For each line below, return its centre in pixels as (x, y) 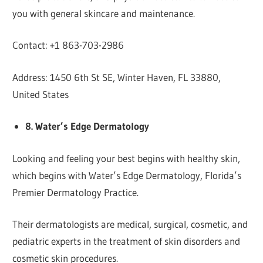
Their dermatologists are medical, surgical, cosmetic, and (130, 224)
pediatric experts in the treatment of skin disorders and (127, 241)
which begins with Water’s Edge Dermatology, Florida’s (127, 175)
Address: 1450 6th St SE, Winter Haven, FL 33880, (117, 77)
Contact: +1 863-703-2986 (68, 45)
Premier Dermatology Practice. (76, 192)
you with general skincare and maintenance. (104, 13)
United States (41, 94)
